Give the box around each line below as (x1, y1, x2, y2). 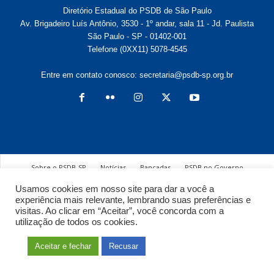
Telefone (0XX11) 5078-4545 (87, 45, 187, 54)
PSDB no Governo (184, 163, 243, 172)
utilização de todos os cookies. (15, 217, 138, 227)
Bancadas (139, 163, 171, 172)
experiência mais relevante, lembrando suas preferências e (15, 195, 251, 205)
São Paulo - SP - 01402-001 (87, 32, 187, 41)
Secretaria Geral (88, 177, 143, 187)
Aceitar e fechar (35, 242, 91, 251)
